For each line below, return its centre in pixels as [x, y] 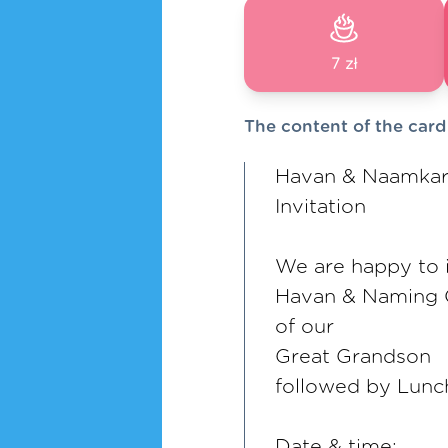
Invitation [320, 207]
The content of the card [345, 126]
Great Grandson [353, 357]
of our [304, 327]
